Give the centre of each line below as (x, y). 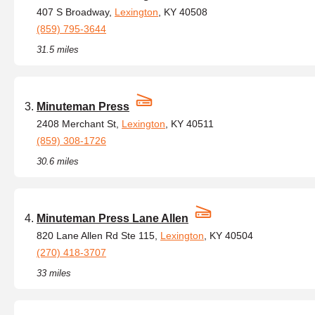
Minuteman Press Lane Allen (112, 218)
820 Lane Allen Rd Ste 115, (98, 236)
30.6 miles (58, 161)
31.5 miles (58, 50)
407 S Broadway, (76, 12)
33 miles (54, 273)
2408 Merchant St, (79, 124)
